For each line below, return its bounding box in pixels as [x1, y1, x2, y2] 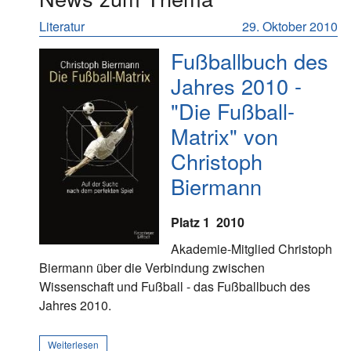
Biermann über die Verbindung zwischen [39, 259, 265, 277]
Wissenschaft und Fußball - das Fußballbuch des [39, 277, 310, 295]
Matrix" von [170, 121, 278, 151]
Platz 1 [170, 213, 210, 231]
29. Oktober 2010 [242, 17, 338, 35]
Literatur [39, 17, 85, 35]
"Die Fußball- [170, 96, 295, 126]
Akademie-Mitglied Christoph [170, 240, 332, 258]
